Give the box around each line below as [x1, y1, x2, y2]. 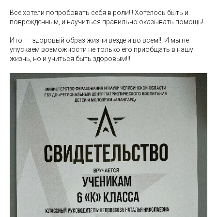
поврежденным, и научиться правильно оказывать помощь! [10, 17, 203, 26]
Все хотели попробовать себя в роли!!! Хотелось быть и [10, 8, 188, 16]
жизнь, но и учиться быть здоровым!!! [10, 54, 130, 62]
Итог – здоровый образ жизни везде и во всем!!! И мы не [10, 36, 189, 44]
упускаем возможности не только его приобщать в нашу [10, 45, 193, 53]
